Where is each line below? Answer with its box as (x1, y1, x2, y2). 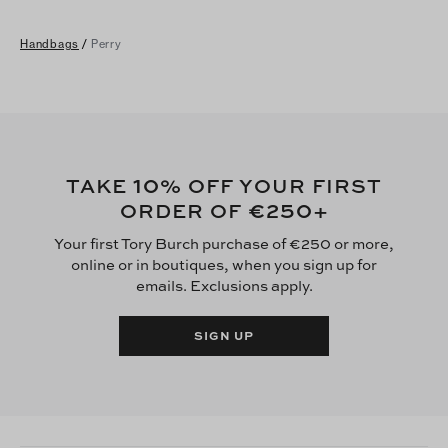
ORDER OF (119, 196, 248, 224)
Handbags (20, 36, 79, 51)
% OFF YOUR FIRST (160, 171, 382, 199)
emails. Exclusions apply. (135, 274, 313, 296)
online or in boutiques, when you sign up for (71, 253, 377, 275)
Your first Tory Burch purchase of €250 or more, (54, 232, 394, 254)
